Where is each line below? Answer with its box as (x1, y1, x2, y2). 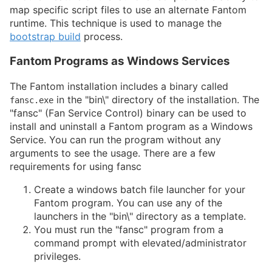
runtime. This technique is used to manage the (10, 17, 222, 30)
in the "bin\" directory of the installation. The (53, 93, 259, 106)
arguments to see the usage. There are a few (10, 146, 216, 159)
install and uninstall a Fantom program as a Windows (10, 120, 253, 132)
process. (81, 30, 123, 43)
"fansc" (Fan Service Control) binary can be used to (10, 106, 246, 119)
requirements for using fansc (10, 160, 141, 172)
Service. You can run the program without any (10, 133, 221, 146)
